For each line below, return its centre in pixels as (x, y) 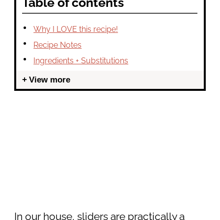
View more (50, 80)
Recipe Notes (58, 45)
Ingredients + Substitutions (81, 61)
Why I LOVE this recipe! (76, 29)
